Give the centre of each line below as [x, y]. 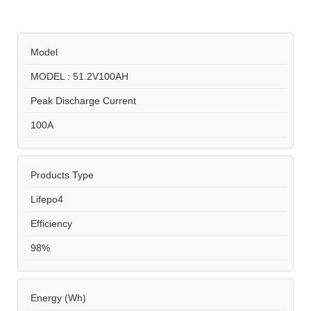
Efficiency [49, 223]
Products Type [59, 175]
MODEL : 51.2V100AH [77, 76]
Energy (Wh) [56, 297]
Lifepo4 [44, 199]
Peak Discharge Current [81, 100]
